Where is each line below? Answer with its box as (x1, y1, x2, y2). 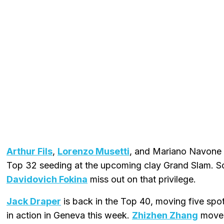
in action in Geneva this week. (6, 209, 132, 220)
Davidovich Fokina (6, 173, 87, 184)
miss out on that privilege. (87, 173, 196, 184)
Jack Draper (6, 195, 61, 206)
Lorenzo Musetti (57, 145, 129, 156)
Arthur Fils (6, 145, 52, 156)
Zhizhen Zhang (132, 209, 198, 220)
